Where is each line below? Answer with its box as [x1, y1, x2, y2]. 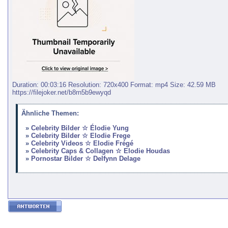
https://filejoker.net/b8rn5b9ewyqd [12, 89, 111, 97]
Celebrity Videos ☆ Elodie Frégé [31, 139, 133, 147]
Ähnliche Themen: [21, 109, 79, 118]
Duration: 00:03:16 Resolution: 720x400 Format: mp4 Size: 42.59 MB [12, 81, 216, 89]
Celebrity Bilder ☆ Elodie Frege [31, 131, 130, 139]
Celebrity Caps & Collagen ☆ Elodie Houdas [31, 147, 170, 155]
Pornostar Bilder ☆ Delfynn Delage [31, 154, 140, 162]
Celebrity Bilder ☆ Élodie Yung [31, 124, 129, 132]
